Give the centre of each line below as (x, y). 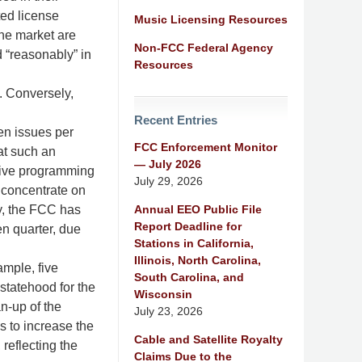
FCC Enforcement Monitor (206, 147)
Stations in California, (194, 243)
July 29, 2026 (168, 181)
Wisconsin (163, 294)
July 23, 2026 (168, 311)
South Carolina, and (189, 277)
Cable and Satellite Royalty (208, 339)
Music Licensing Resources (211, 19)
